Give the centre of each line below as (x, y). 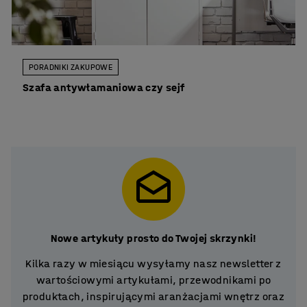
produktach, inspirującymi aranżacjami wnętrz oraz (153, 297)
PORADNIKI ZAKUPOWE (71, 67)
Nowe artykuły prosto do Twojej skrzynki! (153, 238)
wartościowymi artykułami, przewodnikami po (153, 280)
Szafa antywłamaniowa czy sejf (104, 88)
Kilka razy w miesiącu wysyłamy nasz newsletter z (153, 264)
